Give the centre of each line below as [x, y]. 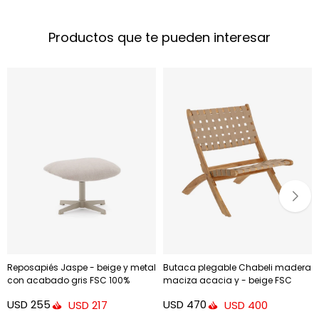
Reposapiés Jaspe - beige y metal [82, 267]
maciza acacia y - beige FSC [228, 280]
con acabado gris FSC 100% [68, 280]
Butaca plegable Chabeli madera [237, 267]
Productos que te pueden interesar [159, 38]
